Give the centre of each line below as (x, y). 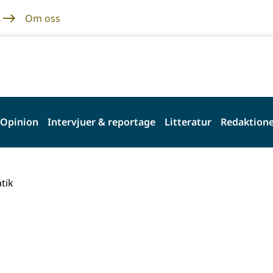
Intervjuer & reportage (101, 122)
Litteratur (188, 122)
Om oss (43, 18)
